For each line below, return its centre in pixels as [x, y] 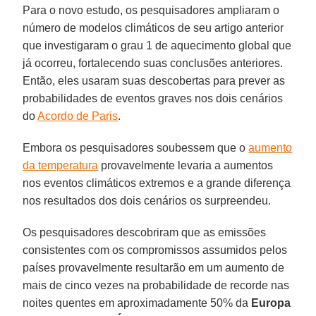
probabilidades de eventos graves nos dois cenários [153, 98]
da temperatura [61, 165]
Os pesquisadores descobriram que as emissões [145, 232]
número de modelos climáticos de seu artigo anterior [153, 28]
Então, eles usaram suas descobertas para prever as [154, 80]
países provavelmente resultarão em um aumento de [154, 267]
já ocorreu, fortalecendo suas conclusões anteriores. [153, 63]
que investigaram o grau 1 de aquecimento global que [157, 45]
